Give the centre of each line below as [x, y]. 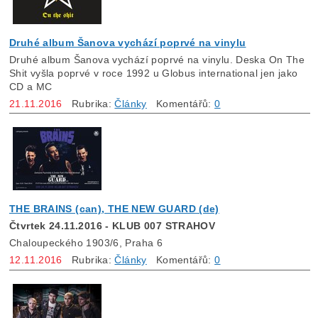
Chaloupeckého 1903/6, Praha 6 [86, 243]
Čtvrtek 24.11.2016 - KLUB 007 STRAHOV [113, 226]
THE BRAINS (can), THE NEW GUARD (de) [114, 209]
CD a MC [31, 86]
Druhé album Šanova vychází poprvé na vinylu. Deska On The [157, 59]
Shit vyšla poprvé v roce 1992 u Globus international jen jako [154, 73]
